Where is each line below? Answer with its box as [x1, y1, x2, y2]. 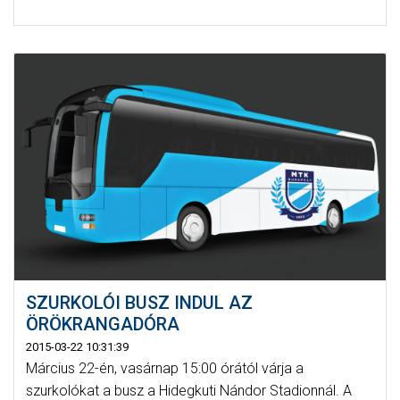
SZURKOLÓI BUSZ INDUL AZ [25, 291, 253, 313]
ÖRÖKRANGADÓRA [25, 312, 179, 335]
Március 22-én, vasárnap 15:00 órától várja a [25, 359, 304, 377]
